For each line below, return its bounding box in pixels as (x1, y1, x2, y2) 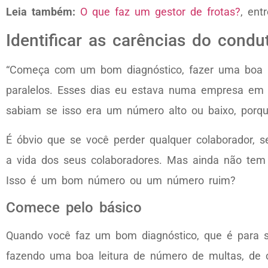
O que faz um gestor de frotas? (80, 5, 240, 18)
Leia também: (6, 5, 75, 18)
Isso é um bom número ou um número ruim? (6, 173, 236, 187)
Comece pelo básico (6, 199, 142, 216)
